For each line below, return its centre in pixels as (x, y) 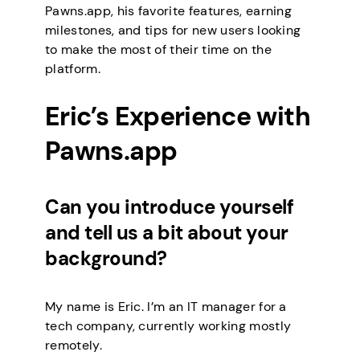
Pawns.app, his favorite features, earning (169, 10)
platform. (73, 68)
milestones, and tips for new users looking (173, 30)
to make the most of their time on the (158, 49)
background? (106, 259)
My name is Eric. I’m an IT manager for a (166, 307)
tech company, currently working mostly (168, 326)
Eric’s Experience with (178, 117)
